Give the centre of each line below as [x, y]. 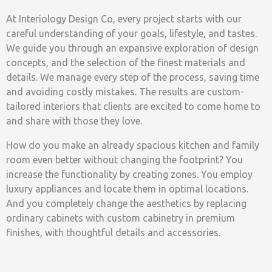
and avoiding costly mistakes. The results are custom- [125, 92]
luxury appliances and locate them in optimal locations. [127, 189]
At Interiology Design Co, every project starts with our [124, 19]
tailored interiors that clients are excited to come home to [133, 106]
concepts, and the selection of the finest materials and [126, 63]
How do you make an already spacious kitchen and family [133, 145]
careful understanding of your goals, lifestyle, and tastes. [131, 33]
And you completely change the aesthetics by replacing [126, 203]
